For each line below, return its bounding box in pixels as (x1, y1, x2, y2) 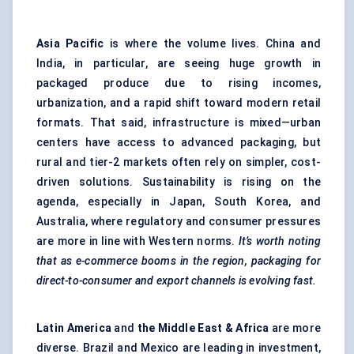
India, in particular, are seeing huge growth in (36, 57, 321, 70)
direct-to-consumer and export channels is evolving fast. (36, 274, 317, 288)
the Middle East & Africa (137, 322, 269, 335)
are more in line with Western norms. (36, 235, 239, 248)
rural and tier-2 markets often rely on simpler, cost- (36, 156, 321, 169)
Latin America (36, 322, 111, 335)
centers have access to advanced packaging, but (36, 136, 321, 149)
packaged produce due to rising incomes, (36, 77, 321, 90)
